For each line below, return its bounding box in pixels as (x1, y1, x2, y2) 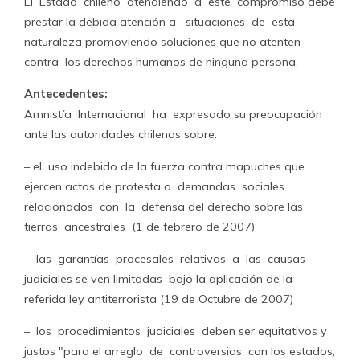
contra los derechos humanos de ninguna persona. (24, 55, 298, 69)
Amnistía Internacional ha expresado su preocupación (24, 107, 322, 121)
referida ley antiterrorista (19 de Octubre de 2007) (24, 292, 293, 306)
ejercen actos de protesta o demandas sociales (24, 179, 288, 194)
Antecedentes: (24, 87, 108, 101)
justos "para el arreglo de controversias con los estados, (24, 344, 335, 358)
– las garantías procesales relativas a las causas (24, 252, 309, 266)
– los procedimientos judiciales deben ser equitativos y (24, 324, 327, 338)
